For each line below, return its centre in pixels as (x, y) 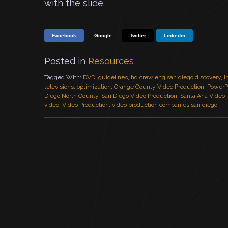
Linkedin (175, 35)
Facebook (64, 35)
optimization (94, 87)
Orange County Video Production (159, 87)
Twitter (138, 35)
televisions (59, 87)
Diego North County (71, 96)
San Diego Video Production (139, 96)
